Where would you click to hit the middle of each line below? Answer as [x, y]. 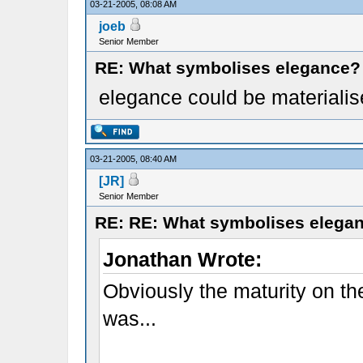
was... [129, 318]
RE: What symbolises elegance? [227, 68]
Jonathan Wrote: [182, 259]
